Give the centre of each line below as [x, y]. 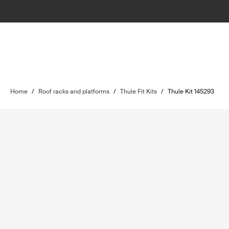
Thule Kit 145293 [191, 91]
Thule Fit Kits [139, 91]
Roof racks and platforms [74, 91]
